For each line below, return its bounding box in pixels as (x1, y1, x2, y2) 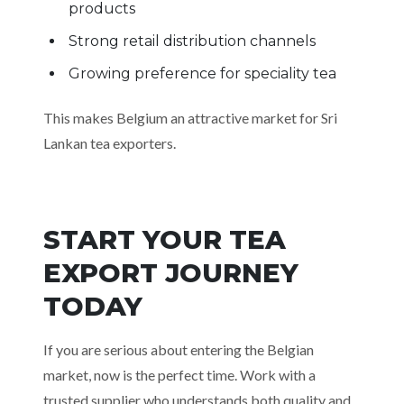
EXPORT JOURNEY (43, 257, 298, 289)
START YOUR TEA (43, 224, 286, 255)
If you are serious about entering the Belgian (43, 341, 314, 358)
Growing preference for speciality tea (69, 65, 336, 82)
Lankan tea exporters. (43, 134, 176, 151)
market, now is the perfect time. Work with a (43, 366, 316, 383)
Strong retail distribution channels (69, 32, 316, 50)
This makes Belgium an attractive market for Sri (43, 109, 337, 126)
